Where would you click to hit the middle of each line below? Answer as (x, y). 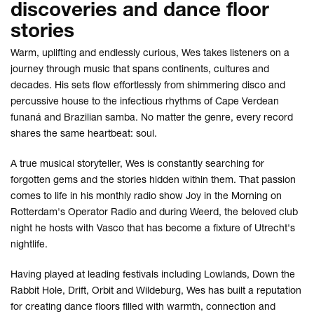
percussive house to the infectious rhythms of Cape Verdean (145, 101)
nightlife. (29, 244)
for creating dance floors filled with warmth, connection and (143, 306)
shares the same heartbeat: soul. (84, 133)
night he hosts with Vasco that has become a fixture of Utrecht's (153, 228)
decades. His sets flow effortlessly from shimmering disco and (148, 85)
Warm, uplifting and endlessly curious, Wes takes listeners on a (150, 53)
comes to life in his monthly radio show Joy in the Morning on (146, 196)
